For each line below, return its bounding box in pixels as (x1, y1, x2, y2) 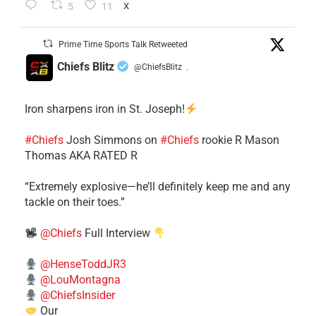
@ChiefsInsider (40, 288, 116, 303)
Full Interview (82, 226, 154, 241)
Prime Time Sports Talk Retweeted (59, 39, 188, 50)
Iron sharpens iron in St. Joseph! (25, 102, 185, 116)
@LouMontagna (40, 273, 121, 287)
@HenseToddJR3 (40, 257, 127, 272)
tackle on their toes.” (25, 195, 125, 209)
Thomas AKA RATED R (25, 149, 138, 163)
